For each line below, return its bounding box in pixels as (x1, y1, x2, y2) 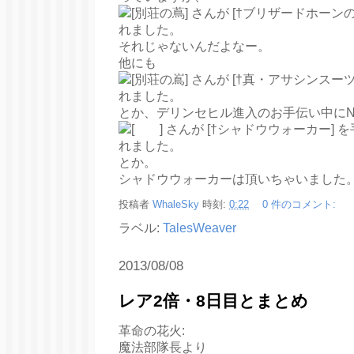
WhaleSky (153, 198, 199, 211)
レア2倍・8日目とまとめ (119, 292, 308, 311)
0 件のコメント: (262, 198, 339, 211)
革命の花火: (119, 324, 185, 337)
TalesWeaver (163, 221, 236, 235)
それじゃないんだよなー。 (119, 40, 270, 53)
